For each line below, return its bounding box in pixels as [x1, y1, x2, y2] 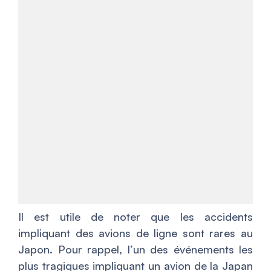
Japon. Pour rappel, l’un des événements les [18, 243, 253, 256]
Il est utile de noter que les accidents [18, 210, 253, 224]
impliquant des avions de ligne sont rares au [18, 226, 253, 240]
